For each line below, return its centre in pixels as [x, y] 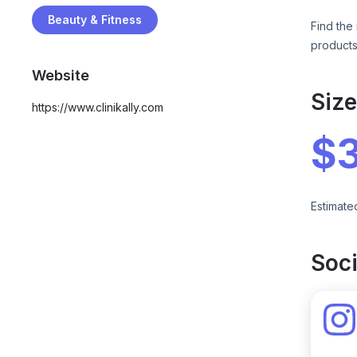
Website [61, 75]
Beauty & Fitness [95, 20]
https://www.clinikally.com [98, 107]
